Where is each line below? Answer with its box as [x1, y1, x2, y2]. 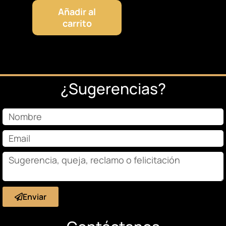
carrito [62, 17, 92, 30]
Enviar [23, 191, 46, 203]
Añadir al [58, 6, 96, 18]
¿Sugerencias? [60, 78, 166, 99]
